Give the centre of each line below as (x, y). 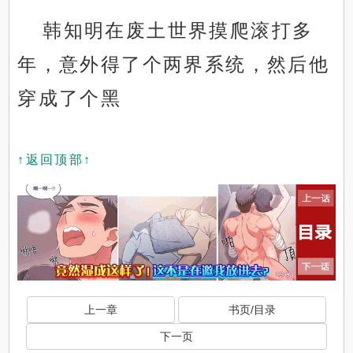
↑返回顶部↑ (55, 160)
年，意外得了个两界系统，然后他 (174, 65)
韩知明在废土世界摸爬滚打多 (178, 31)
